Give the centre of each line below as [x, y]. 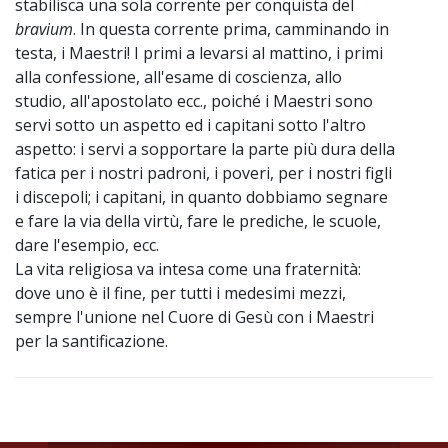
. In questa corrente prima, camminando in [231, 29]
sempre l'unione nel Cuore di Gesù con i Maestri [194, 317]
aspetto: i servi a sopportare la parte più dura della [205, 149]
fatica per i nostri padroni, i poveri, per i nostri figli [203, 173]
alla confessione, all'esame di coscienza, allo [178, 77]
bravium [44, 29]
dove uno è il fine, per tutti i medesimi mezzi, [180, 293]
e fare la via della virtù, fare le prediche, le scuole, [198, 221]
